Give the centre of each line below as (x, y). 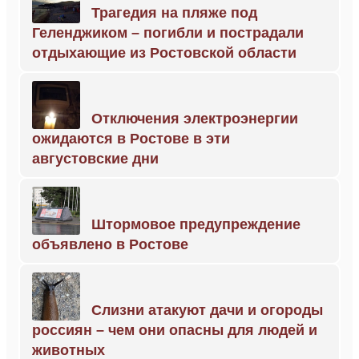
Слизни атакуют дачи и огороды (207, 310)
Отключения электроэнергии (195, 119)
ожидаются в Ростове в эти (131, 139)
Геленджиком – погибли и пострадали (168, 33)
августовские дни (95, 159)
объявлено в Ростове (110, 244)
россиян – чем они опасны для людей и (175, 330)
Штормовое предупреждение (196, 224)
